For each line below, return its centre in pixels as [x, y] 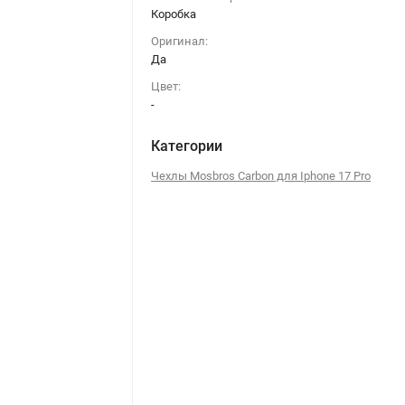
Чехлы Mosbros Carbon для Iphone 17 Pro [261, 176]
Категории [187, 146]
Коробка [174, 14]
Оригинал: [180, 41]
